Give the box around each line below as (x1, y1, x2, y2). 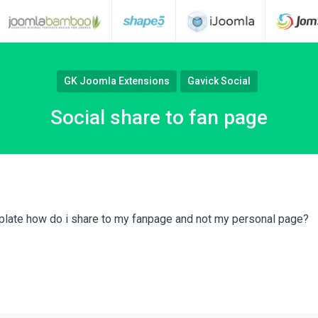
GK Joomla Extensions (64, 75, 170, 87)
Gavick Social (187, 75, 251, 87)
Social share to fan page (50, 106, 268, 129)
